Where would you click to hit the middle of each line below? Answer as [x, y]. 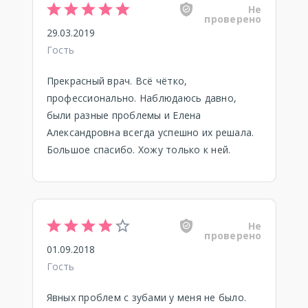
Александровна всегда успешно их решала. [150, 132]
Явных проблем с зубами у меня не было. [146, 297]
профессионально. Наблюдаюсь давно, [141, 98]
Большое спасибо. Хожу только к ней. [139, 150]
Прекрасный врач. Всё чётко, [117, 81]
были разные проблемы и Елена [124, 115]
